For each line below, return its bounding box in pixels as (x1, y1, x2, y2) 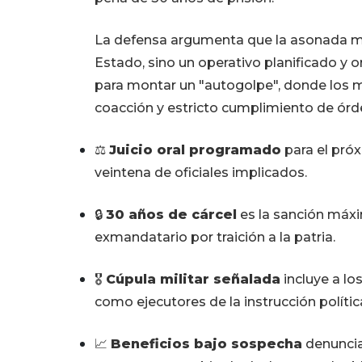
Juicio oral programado (109, 142, 281, 158)
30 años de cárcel (106, 207, 237, 223)
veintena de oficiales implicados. (95, 165, 307, 181)
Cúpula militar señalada (106, 271, 280, 288)
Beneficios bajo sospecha (111, 336, 302, 352)
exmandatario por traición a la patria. (95, 229, 335, 246)
